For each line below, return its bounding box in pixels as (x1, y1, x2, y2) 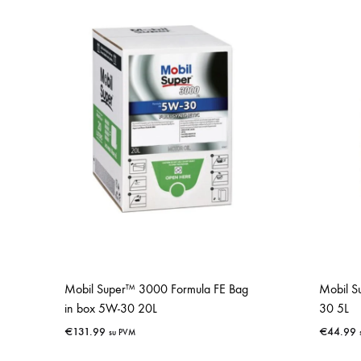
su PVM (109, 326, 135, 338)
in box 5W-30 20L (64, 300, 157, 316)
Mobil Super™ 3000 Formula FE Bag (64, 280, 248, 297)
